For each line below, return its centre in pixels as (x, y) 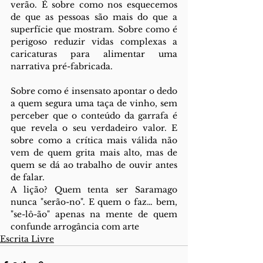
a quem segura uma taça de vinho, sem (94, 103)
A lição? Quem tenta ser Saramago (94, 190)
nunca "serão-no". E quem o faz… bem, (94, 202)
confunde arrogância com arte (75, 227)
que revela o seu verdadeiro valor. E (94, 128)
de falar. (28, 177)
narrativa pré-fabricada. (62, 66)
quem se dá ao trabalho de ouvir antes (94, 165)
